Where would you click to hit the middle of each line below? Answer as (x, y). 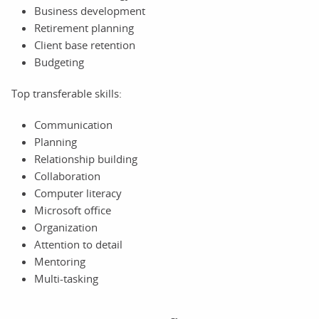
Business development (90, 10)
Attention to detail (78, 244)
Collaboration (67, 176)
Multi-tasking (66, 278)
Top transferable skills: (67, 93)
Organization (66, 227)
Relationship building (86, 158)
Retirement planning (84, 27)
